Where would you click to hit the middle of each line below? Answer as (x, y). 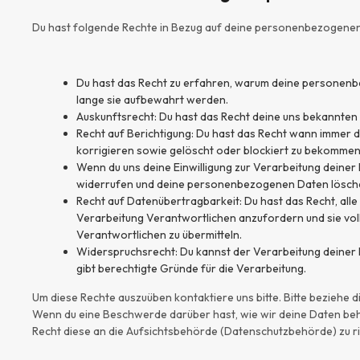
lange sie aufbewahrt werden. (152, 99)
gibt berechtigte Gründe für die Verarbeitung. (191, 268)
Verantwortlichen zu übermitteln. (159, 234)
